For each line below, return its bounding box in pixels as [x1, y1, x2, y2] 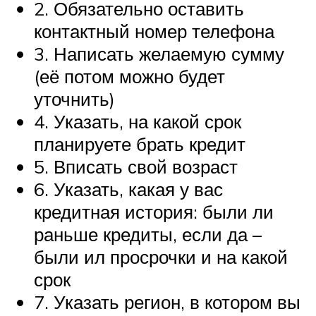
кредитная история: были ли [34, 200, 274, 224]
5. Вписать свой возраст [34, 155, 238, 178]
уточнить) [34, 87, 115, 111]
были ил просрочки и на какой [34, 245, 288, 269]
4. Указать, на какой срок [34, 110, 241, 133]
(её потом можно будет [34, 65, 225, 88]
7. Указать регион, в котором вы [34, 291, 300, 314]
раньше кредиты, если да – [34, 223, 262, 246]
